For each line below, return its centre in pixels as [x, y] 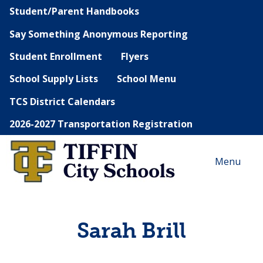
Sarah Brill [131, 231]
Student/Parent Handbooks [74, 11]
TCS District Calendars [62, 101]
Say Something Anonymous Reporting [99, 34]
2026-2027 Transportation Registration [101, 124]
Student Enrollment [56, 56]
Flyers [135, 56]
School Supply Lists [54, 79]
